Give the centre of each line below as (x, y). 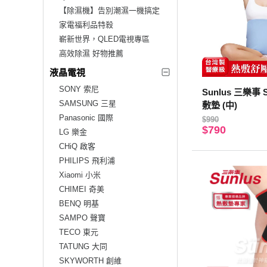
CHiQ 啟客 (77, 146)
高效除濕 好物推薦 (91, 53)
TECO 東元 (79, 232)
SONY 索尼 (79, 89)
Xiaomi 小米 (80, 175)
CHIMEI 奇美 (82, 189)
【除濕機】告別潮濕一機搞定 (109, 10)
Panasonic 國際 (86, 117)
